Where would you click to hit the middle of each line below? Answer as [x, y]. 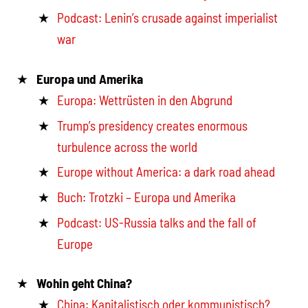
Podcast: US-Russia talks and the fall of [157, 222]
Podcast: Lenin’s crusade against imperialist [168, 18]
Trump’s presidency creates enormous [153, 125]
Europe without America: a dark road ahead [166, 172]
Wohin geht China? [84, 283]
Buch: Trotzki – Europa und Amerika [147, 197]
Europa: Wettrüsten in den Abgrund [145, 100]
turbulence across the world [128, 146]
